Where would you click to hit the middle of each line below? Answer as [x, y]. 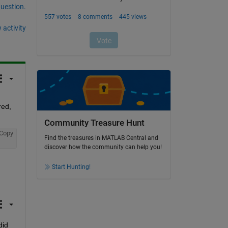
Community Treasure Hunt [94, 123]
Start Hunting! [71, 167]
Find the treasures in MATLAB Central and [101, 138]
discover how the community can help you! [103, 147]
